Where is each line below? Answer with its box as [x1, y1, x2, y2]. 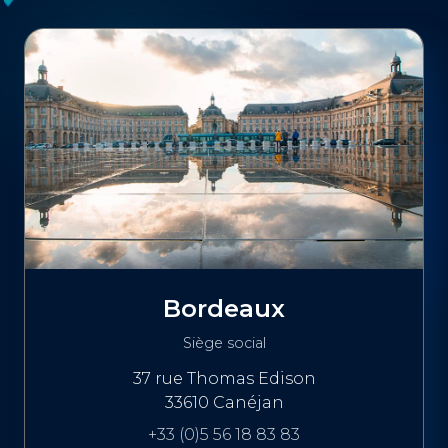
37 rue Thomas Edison [132, 369, 316, 388]
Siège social [182, 334, 266, 352]
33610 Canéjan [164, 393, 284, 412]
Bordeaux [163, 294, 285, 323]
